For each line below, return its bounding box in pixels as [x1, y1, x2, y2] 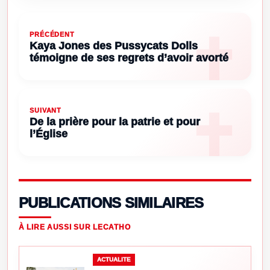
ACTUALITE [97, 256, 131, 263]
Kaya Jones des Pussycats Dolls [30, 39, 198, 52]
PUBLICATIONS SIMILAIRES [19, 194, 204, 211]
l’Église [30, 127, 67, 140]
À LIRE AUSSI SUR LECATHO [19, 222, 131, 231]
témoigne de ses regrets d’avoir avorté [30, 51, 228, 64]
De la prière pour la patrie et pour [30, 115, 200, 128]
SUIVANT [30, 106, 62, 114]
